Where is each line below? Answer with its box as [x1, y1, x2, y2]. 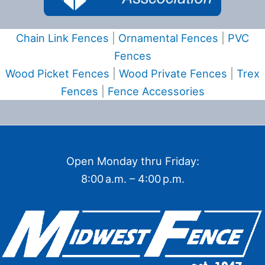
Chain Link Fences [16, 31, 109, 45]
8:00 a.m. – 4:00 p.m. [80, 172, 185, 186]
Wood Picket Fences [5, 67, 109, 80]
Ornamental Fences [118, 31, 218, 45]
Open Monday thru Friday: [66, 154, 199, 168]
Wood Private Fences [119, 67, 227, 80]
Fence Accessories [107, 85, 205, 98]
